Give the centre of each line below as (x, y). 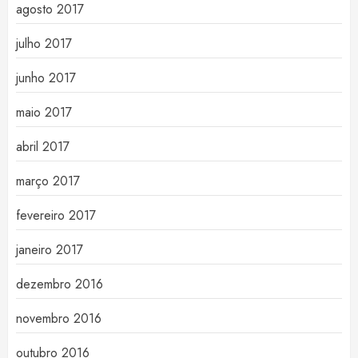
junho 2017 (46, 78)
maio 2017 (44, 113)
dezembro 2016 (60, 284)
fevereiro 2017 (56, 216)
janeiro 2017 (50, 250)
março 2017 (48, 181)
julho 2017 (44, 44)
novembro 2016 (59, 319)
